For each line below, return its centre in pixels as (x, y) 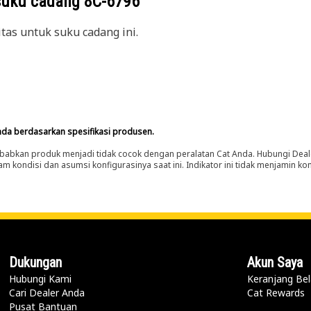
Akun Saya (275, 262)
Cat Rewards (276, 293)
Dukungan (35, 262)
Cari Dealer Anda (47, 293)
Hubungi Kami (40, 279)
